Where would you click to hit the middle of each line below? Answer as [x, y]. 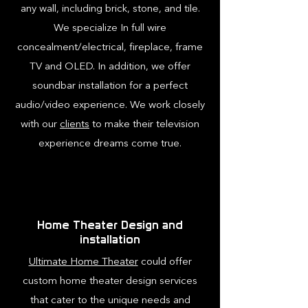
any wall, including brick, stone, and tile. [110, 9]
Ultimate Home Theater [83, 262]
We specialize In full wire [110, 29]
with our [40, 125]
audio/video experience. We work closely [110, 106]
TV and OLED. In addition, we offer [110, 67]
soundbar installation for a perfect [110, 86]
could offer [165, 262]
